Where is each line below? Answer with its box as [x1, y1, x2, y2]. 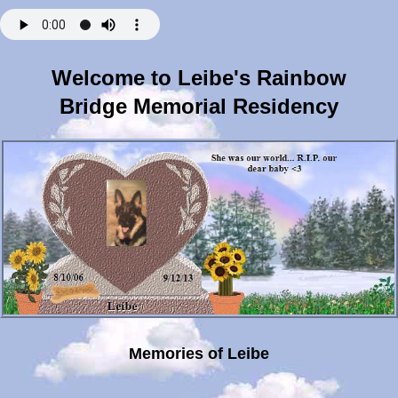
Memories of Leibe [129, 344, 269, 362]
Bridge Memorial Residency [60, 94, 338, 118]
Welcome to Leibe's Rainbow [52, 66, 346, 90]
